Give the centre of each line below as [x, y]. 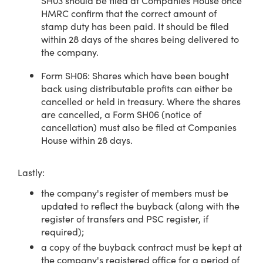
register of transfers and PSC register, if [125, 218]
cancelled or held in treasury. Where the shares [141, 101]
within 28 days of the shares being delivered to [140, 39]
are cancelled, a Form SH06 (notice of [121, 114]
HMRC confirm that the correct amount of [129, 13]
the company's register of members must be [135, 193]
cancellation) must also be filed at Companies [139, 127]
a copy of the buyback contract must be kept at [141, 247]
